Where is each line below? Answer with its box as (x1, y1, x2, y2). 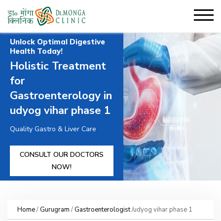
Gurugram (40, 205, 70, 214)
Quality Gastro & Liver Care (10, 124, 96, 134)
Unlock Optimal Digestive (10, 37, 105, 46)
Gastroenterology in (10, 88, 112, 103)
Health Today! (10, 46, 63, 56)
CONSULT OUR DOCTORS (20, 150, 104, 159)
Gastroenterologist (74, 205, 130, 214)
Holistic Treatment (10, 59, 106, 74)
